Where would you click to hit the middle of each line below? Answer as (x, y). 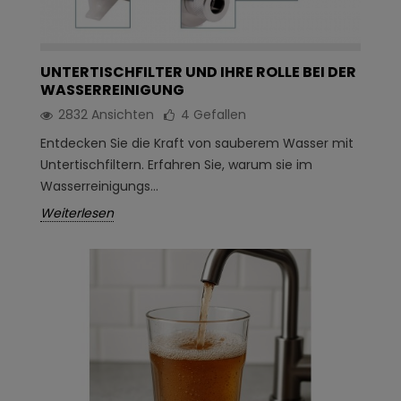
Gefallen (220, 115)
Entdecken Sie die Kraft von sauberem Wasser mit (197, 144)
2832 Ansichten (106, 115)
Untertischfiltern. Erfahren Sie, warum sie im (176, 165)
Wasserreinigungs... (99, 187)
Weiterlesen (77, 213)
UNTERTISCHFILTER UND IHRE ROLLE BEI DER (198, 73)
